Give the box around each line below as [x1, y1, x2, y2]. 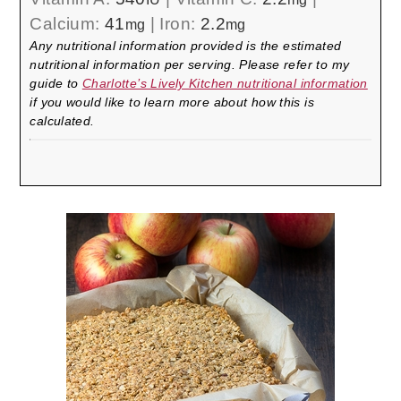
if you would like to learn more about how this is [30, 94, 315, 109]
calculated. [30, 113, 95, 128]
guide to [30, 75, 82, 90]
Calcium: [30, 13, 105, 33]
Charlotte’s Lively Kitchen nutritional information [81, 75, 368, 90]
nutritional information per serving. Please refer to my [30, 56, 350, 72]
